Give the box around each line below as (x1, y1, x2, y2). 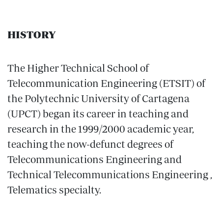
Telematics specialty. (7, 183, 101, 196)
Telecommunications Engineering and (7, 153, 182, 166)
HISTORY (7, 28, 55, 41)
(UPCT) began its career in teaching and (7, 107, 189, 120)
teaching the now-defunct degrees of (7, 137, 173, 151)
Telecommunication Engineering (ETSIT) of (7, 77, 205, 90)
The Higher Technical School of (7, 61, 149, 75)
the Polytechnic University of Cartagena (7, 92, 190, 105)
